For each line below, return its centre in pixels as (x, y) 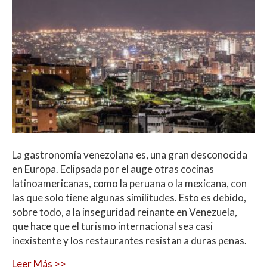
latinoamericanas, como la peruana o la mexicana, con (129, 183)
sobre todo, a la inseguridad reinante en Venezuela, (125, 212)
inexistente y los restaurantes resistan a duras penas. (129, 240)
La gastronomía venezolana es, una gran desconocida (130, 154)
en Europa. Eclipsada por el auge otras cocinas (113, 169)
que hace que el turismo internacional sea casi (112, 226)
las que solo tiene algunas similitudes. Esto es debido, (129, 197)
